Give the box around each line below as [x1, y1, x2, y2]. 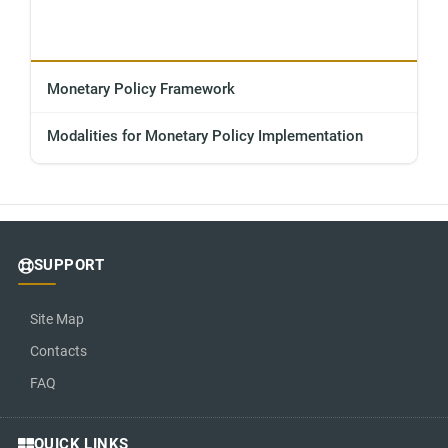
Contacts [30, 343, 87, 360]
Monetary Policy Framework [47, 80, 235, 99]
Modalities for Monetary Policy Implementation [47, 127, 363, 146]
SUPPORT [34, 256, 105, 275]
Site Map [30, 311, 84, 328]
